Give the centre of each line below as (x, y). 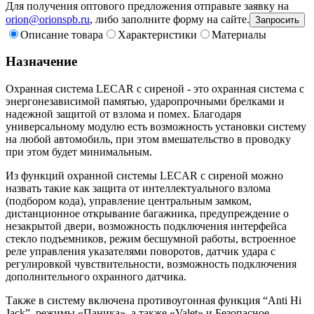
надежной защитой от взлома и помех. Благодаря (123, 114)
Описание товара (62, 34)
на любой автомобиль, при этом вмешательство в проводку (148, 139)
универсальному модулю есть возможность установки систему (156, 127)
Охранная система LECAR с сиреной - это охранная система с (155, 89)
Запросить (277, 20)
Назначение (41, 62)
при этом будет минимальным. (79, 152)
